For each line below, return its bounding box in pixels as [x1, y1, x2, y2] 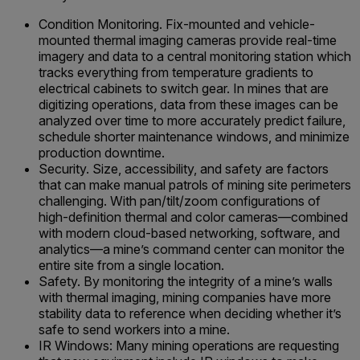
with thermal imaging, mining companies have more [39, 289, 331, 305]
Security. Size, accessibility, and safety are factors [39, 161, 329, 177]
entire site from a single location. [39, 257, 224, 273]
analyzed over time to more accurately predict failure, [39, 112, 346, 129]
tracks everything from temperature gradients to [39, 64, 313, 80]
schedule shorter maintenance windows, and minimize [39, 129, 350, 145]
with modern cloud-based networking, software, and [39, 225, 340, 241]
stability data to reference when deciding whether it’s [39, 305, 342, 321]
